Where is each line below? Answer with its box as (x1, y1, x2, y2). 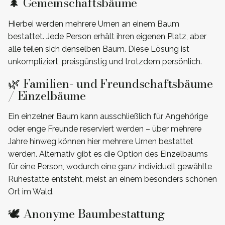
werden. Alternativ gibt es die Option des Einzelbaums (8, 149, 208, 159)
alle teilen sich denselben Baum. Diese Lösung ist (8, 44, 189, 54)
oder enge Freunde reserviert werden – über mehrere (8, 124, 201, 134)
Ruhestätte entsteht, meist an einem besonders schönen (8, 174, 217, 184)
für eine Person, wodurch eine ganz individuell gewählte (8, 162, 212, 172)
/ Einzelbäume (8, 86, 86, 105)
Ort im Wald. (8, 187, 54, 197)
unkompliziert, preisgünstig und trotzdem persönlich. (8, 56, 202, 66)
